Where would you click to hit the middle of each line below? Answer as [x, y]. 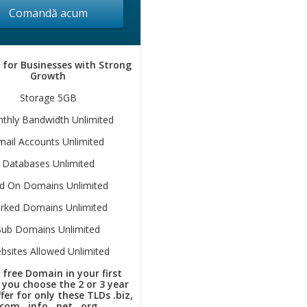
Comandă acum [48, 13]
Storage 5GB [48, 98]
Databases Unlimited [48, 163]
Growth [48, 76]
